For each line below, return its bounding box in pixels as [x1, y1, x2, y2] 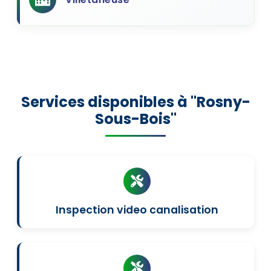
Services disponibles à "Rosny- [21, 92, 250, 112]
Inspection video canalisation [55, 203, 218, 218]
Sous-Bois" [94, 109, 177, 129]
